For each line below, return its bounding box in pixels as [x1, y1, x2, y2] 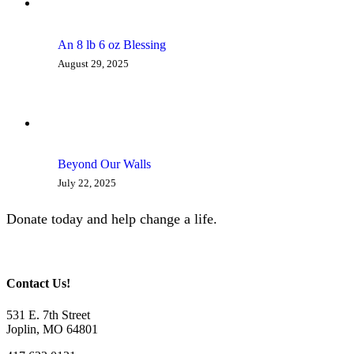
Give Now [77, 243, 137, 260]
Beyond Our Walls [58, 157, 151, 171]
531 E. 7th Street [6, 307, 90, 322]
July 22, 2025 [58, 177, 116, 190]
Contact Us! [6, 277, 70, 291]
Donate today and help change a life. [6, 211, 217, 228]
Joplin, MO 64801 [6, 322, 98, 336]
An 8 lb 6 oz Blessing [58, 37, 166, 51]
